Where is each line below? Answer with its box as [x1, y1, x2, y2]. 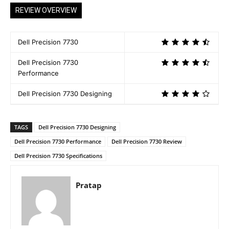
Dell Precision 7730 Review [111, 137, 182, 145]
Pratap [76, 179, 102, 190]
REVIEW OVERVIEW [15, 6, 77, 14]
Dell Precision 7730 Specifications [14, 151, 102, 159]
